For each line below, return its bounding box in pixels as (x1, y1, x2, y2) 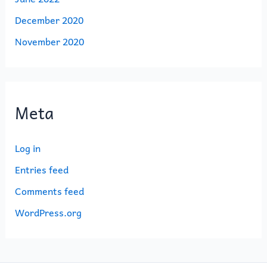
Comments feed (14, 183, 84, 199)
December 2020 (14, 11, 83, 27)
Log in (14, 140, 41, 156)
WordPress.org (14, 204, 82, 221)
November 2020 (14, 33, 84, 49)
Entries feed (14, 162, 69, 178)
